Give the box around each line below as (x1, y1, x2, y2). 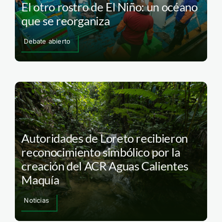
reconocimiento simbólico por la (21, 145, 180, 160)
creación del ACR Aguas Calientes (21, 159, 188, 173)
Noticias (24, 196, 49, 205)
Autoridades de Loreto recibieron (21, 131, 188, 146)
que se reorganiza (21, 13, 110, 28)
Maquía (21, 172, 59, 187)
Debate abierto (24, 37, 71, 45)
